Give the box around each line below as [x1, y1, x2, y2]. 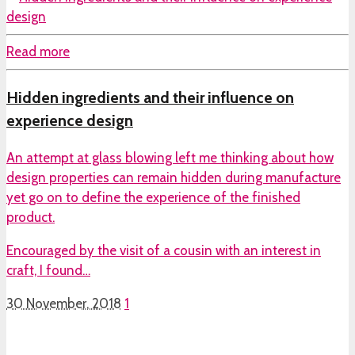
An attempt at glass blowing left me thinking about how [6, 149, 334, 166]
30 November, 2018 [6, 295, 121, 311]
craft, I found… [6, 261, 90, 278]
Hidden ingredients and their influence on [6, 87, 294, 107]
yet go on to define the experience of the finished [6, 189, 300, 205]
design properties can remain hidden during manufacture [6, 169, 341, 185]
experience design [6, 110, 133, 130]
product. [6, 208, 55, 225]
